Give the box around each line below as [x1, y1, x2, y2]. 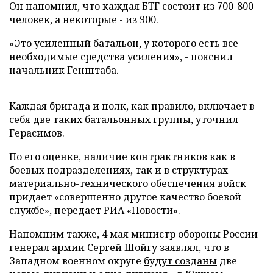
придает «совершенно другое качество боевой [9, 190, 241, 204]
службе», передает [9, 204, 104, 217]
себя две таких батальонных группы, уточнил [9, 113, 238, 126]
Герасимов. [9, 126, 65, 140]
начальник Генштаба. [9, 63, 119, 77]
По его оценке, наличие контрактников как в [9, 150, 235, 163]
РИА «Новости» [104, 204, 178, 217]
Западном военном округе [9, 254, 144, 268]
